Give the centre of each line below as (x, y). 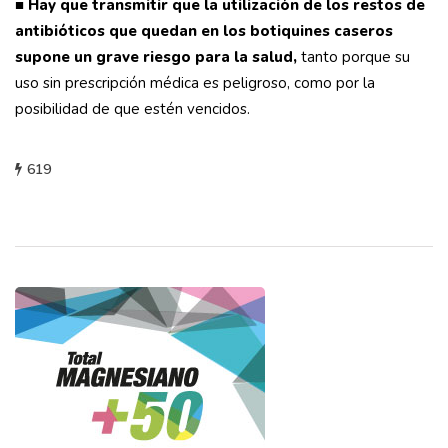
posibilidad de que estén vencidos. (132, 109)
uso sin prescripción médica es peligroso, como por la (195, 83)
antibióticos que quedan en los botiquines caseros (204, 31)
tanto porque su (353, 57)
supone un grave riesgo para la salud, (156, 57)
